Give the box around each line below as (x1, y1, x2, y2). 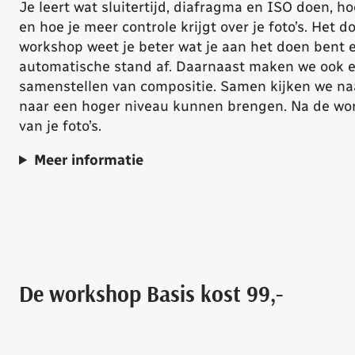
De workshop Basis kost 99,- (19, 280, 283, 308)
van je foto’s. (19, 116, 101, 135)
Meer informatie (34, 151, 144, 169)
